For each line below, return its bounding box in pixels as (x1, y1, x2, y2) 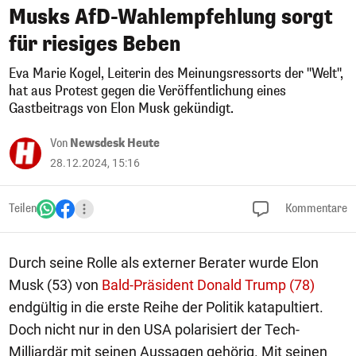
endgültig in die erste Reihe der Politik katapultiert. (9, 299, 323, 315)
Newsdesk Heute (70, 136, 160, 151)
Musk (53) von (9, 277, 102, 293)
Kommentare (283, 201, 347, 216)
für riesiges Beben (9, 31, 180, 57)
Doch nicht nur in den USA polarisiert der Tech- (9, 321, 300, 338)
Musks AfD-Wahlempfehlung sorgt (9, 4, 333, 30)
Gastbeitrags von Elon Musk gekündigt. (9, 99, 234, 118)
